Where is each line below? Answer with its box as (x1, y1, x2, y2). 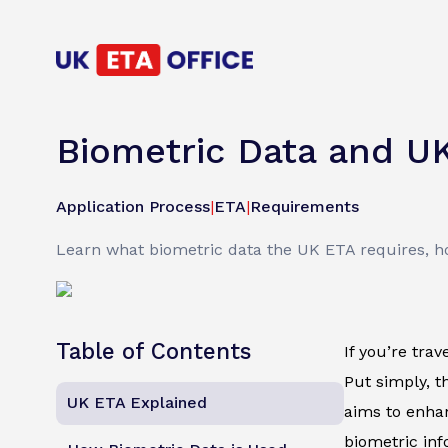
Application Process (56, 197, 210, 217)
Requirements (250, 197, 359, 217)
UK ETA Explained (67, 393, 208, 413)
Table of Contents (56, 338, 251, 365)
